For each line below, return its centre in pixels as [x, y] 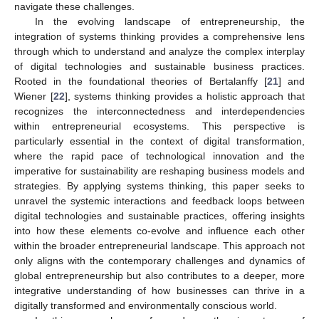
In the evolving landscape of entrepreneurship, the [169, 21]
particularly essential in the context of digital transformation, [159, 141]
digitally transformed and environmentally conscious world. [146, 305]
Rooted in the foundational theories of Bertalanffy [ [141, 81]
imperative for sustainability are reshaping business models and [159, 171]
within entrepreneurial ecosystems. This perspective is [159, 126]
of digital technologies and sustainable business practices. [159, 66]
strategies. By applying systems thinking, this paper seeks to [159, 185]
